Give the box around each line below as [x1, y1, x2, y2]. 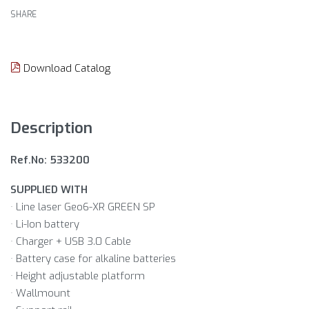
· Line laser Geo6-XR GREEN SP [10, 200, 155, 215]
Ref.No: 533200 [10, 152, 90, 167]
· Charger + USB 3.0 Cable [10, 235, 131, 249]
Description [10, 117, 92, 138]
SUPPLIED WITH [10, 183, 88, 197]
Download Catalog [21, 61, 110, 75]
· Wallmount [10, 286, 70, 301]
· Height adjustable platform [10, 269, 145, 283]
